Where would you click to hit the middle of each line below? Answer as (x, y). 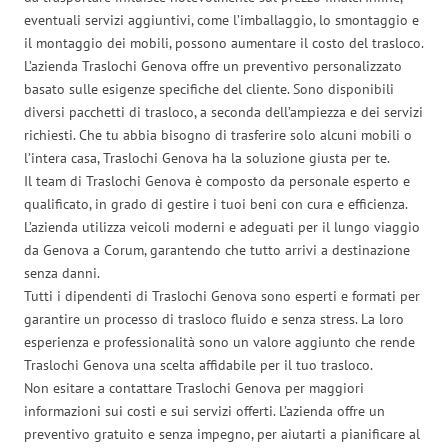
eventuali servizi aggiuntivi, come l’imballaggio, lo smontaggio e (221, 19)
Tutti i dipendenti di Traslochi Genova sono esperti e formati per (222, 295)
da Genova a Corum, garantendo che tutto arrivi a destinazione (217, 249)
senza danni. (62, 272)
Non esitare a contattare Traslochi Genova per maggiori (194, 387)
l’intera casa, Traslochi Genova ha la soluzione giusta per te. (207, 157)
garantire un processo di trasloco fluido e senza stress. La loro (214, 318)
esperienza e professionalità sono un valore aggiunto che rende (219, 341)
